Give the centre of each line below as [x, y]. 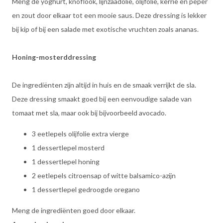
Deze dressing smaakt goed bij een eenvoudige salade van [102, 99]
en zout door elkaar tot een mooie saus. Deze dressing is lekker [109, 15]
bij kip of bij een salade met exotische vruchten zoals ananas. [105, 29]
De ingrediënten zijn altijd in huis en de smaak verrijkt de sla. [104, 85]
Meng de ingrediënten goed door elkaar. [74, 210]
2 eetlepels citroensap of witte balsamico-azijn [104, 175]
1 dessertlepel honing [66, 162]
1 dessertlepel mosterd [68, 148]
